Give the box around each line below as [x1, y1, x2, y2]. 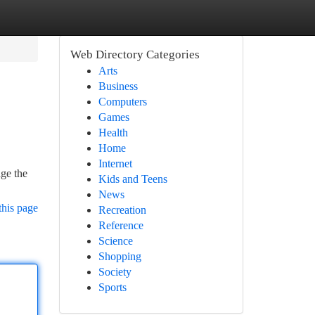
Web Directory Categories [70, 48, 200, 61]
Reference [98, 219, 143, 231]
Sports [98, 281, 127, 293]
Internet [98, 157, 132, 169]
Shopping [98, 250, 141, 262]
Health [98, 127, 128, 139]
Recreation [98, 204, 146, 216]
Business [98, 80, 138, 92]
